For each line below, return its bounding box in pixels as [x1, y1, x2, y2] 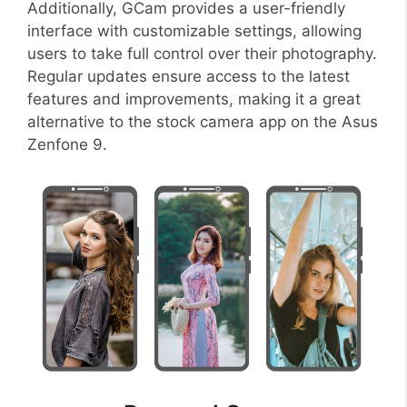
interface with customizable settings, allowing [27, 22, 362, 41]
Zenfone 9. [27, 135, 107, 154]
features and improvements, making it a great [27, 90, 361, 109]
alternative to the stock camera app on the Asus [27, 113, 378, 132]
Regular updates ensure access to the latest [27, 67, 350, 86]
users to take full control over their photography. [27, 45, 377, 64]
